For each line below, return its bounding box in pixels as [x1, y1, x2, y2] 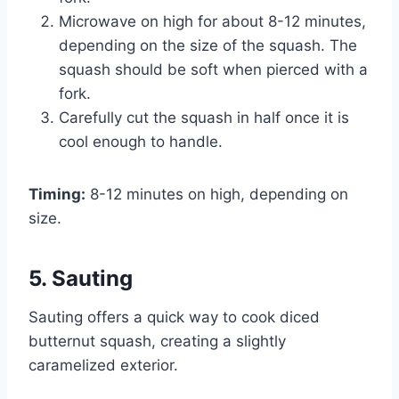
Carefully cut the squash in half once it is [59, 109, 349, 127]
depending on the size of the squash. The [59, 37, 357, 55]
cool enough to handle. [59, 133, 223, 151]
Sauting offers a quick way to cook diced [28, 308, 320, 327]
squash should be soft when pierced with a [59, 61, 368, 79]
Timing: [28, 185, 85, 204]
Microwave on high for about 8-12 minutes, [59, 12, 366, 31]
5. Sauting [28, 265, 133, 292]
